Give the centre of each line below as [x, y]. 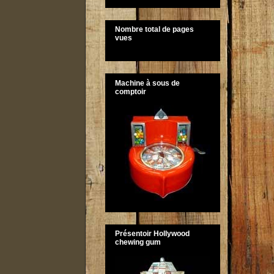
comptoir [131, 91]
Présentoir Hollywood [152, 233]
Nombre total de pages [154, 30]
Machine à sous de [147, 83]
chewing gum [138, 242]
